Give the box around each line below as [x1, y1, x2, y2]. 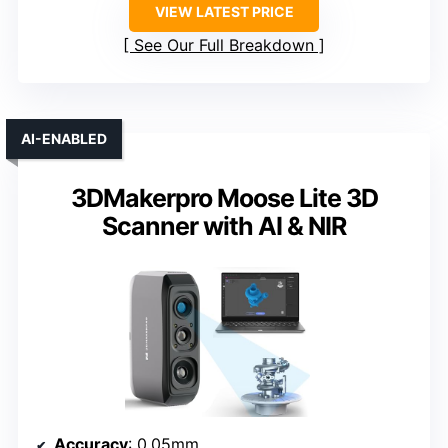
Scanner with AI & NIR [102, 211, 346, 242]
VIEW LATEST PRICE [154, 3, 294, 21]
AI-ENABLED [21, 130, 107, 148]
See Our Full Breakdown [134, 35, 314, 56]
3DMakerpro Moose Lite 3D [70, 183, 378, 214]
